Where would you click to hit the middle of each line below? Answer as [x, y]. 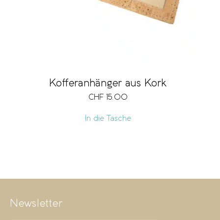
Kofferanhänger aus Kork [108, 84]
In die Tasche [108, 119]
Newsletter [36, 204]
